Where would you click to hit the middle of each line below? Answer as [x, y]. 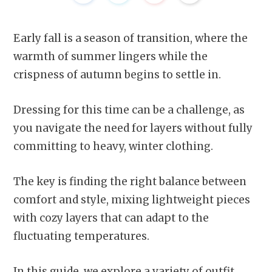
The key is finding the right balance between [130, 182]
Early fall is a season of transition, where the [131, 38]
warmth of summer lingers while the [110, 56]
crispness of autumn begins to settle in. [117, 74]
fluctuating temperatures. [81, 236]
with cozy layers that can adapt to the [111, 218]
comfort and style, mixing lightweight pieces [132, 200]
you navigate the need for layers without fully [133, 128]
